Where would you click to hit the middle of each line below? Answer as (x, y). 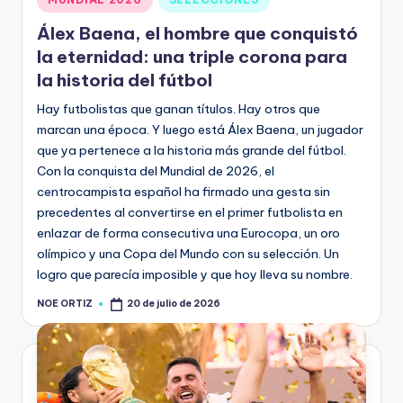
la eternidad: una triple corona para (192, 57)
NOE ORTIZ (65, 304)
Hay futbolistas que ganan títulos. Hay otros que (179, 109)
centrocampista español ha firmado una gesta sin (184, 192)
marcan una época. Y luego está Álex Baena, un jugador (200, 130)
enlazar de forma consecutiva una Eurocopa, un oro (188, 233)
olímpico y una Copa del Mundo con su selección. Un (188, 254)
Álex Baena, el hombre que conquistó (197, 34)
